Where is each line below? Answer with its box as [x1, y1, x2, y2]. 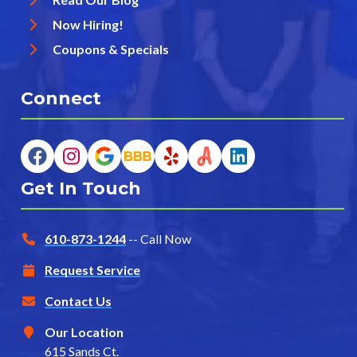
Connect [21, 88, 101, 110]
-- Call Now [128, 231, 191, 247]
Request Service [45, 262, 140, 278]
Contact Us [45, 293, 112, 309]
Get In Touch [21, 178, 141, 200]
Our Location [45, 324, 124, 340]
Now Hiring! [53, 17, 124, 33]
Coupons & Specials [53, 41, 169, 57]
